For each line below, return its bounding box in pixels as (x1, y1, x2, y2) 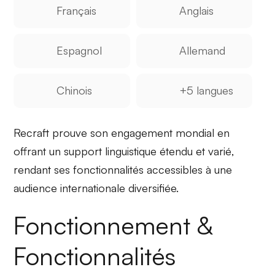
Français (56, 3, 97, 17)
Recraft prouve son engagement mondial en (14, 125, 230, 139)
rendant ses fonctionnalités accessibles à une (14, 162, 233, 176)
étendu (160, 144, 193, 158)
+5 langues (179, 83, 233, 98)
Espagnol (56, 43, 103, 57)
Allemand (179, 43, 225, 57)
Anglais (179, 3, 214, 17)
